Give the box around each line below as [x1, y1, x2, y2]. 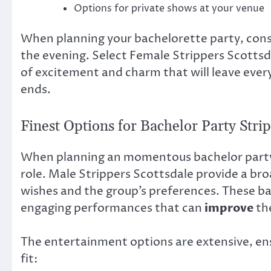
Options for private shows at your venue [74, 2, 264, 16]
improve [204, 200, 253, 216]
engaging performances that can [21, 200, 204, 216]
